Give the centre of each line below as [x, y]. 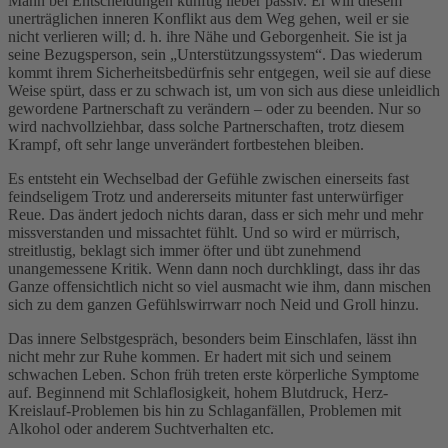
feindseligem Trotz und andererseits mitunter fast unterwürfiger [205, 196]
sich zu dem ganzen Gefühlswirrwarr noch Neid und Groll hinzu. [213, 304]
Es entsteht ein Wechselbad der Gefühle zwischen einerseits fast [208, 178]
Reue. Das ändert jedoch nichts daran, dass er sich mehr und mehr [215, 214]
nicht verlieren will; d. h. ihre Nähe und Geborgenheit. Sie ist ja [207, 36]
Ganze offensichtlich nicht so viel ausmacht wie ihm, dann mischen [219, 286]
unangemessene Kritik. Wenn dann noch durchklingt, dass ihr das [214, 268]
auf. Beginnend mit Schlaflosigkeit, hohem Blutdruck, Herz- [198, 392]
